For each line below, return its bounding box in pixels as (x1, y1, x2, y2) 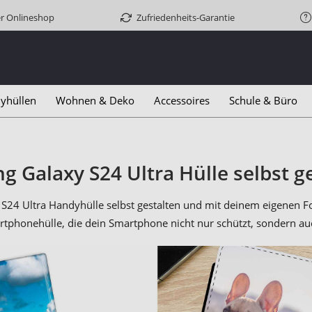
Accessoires (154, 93, 210, 107)
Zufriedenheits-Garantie (136, 11, 235, 24)
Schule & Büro (229, 93, 297, 107)
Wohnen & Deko (56, 93, 134, 107)
